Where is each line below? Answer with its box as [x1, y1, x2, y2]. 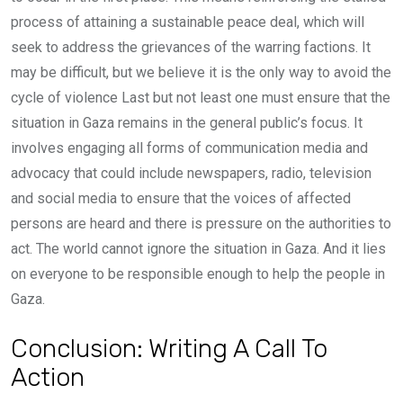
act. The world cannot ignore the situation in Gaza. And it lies [11, 240, 386, 257]
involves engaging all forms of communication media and [11, 139, 368, 157]
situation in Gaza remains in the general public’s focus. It [11, 114, 363, 131]
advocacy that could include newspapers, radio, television [11, 165, 372, 182]
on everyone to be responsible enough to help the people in [11, 265, 385, 282]
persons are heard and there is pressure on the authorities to [11, 215, 391, 232]
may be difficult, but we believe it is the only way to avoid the [11, 64, 391, 81]
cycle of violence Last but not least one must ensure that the [11, 89, 390, 106]
